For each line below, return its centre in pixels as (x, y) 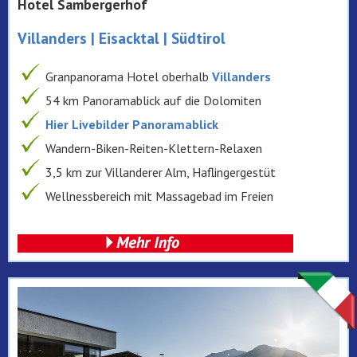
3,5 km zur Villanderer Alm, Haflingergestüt (161, 173)
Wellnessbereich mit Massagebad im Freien (159, 196)
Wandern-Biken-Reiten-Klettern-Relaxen (154, 149)
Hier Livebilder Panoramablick (132, 125)
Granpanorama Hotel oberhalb (127, 77)
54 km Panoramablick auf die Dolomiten (153, 101)
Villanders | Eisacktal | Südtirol (122, 38)
